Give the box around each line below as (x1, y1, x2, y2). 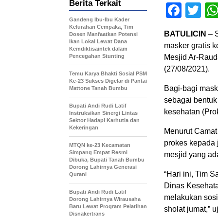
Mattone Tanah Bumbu (69, 85, 127, 91)
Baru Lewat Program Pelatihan (69, 203, 147, 209)
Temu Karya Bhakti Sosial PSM (69, 71, 147, 76)
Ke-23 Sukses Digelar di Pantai (69, 78, 147, 84)
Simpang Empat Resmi (69, 149, 127, 155)
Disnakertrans (69, 211, 105, 217)
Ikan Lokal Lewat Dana (69, 38, 127, 44)
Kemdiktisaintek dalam (69, 46, 127, 52)
